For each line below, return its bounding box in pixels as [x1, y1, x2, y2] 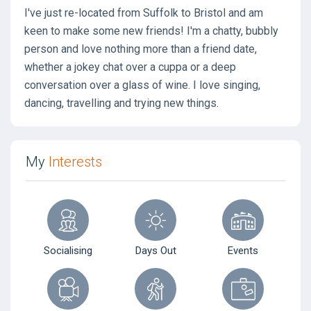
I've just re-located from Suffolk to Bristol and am [24, 6, 263, 19]
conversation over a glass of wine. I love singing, [24, 78, 260, 92]
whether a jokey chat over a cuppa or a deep [24, 60, 236, 74]
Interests [49, 153, 102, 170]
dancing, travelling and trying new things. [24, 96, 219, 110]
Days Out [135, 244, 176, 257]
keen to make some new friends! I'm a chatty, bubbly [24, 24, 278, 37]
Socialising [44, 244, 92, 257]
